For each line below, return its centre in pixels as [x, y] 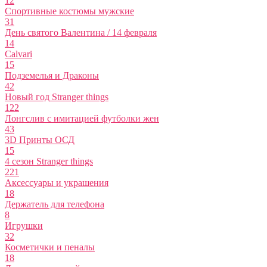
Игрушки [24, 226]
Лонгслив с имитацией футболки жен [82, 119]
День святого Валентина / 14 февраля [81, 33]
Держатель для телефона [55, 204]
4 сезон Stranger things [49, 162]
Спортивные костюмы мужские [69, 11]
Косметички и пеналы [50, 247]
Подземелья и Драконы [52, 76]
